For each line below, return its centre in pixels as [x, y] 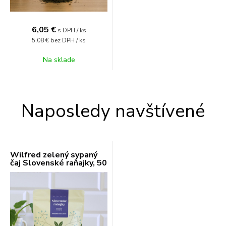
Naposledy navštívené [113, 111]
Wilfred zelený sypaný [54, 155]
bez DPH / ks [68, 40]
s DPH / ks [72, 30]
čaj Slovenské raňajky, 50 [59, 163]
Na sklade [59, 60]
